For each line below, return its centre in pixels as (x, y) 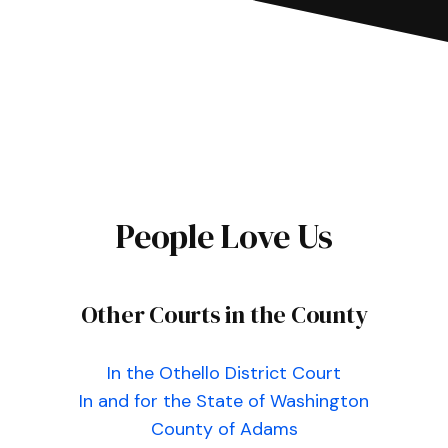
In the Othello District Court (224, 373)
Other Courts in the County (224, 314)
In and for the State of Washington (224, 401)
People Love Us (224, 236)
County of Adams (224, 429)
